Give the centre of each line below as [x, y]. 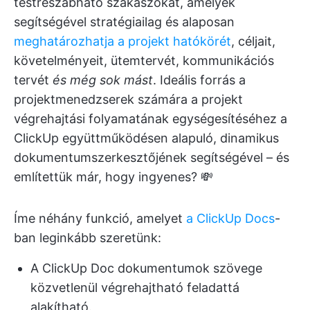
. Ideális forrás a [199, 80]
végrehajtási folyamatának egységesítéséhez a [151, 119]
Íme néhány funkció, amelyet [100, 219]
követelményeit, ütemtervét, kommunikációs [144, 61]
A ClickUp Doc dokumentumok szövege [146, 268]
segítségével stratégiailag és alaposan [124, 22]
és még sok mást [103, 80]
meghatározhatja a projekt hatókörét [122, 42]
